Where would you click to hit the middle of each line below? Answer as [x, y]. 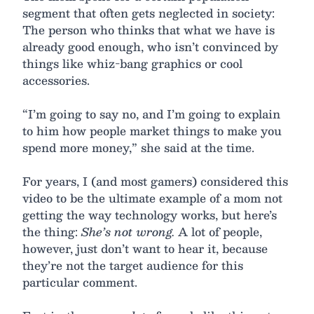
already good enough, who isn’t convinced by [150, 47]
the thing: [52, 232]
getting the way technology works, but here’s [150, 215]
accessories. [56, 80]
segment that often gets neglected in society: [149, 13]
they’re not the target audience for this [133, 265]
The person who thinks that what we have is [149, 30]
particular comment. [80, 282]
